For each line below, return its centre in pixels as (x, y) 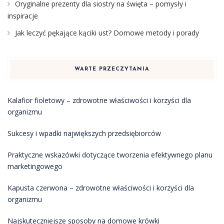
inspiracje (23, 15)
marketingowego (35, 166)
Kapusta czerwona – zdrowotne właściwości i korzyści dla (101, 187)
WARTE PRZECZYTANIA (112, 69)
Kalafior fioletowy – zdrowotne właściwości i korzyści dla (99, 100)
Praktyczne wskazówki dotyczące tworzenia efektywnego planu (110, 154)
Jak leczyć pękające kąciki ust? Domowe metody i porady (107, 32)
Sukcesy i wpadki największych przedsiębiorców (84, 133)
